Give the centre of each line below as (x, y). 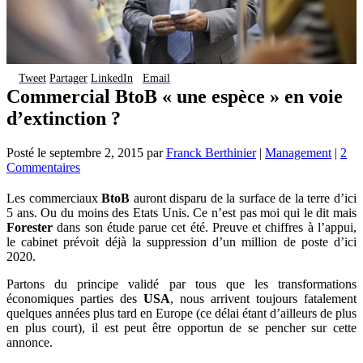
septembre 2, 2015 (96, 152)
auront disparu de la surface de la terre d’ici (243, 198)
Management (298, 152)
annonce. (30, 342)
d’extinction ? (64, 118)
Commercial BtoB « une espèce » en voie (175, 96)
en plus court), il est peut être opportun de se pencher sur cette (181, 327)
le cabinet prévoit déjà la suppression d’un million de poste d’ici (181, 241)
